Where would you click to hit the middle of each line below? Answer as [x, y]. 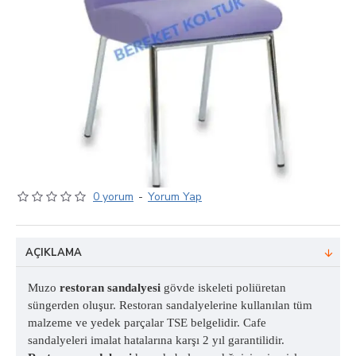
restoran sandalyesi [110, 288]
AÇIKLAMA [54, 253]
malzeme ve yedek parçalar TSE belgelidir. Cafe [147, 323]
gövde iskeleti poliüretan [223, 288]
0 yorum [113, 197]
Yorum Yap [175, 197]
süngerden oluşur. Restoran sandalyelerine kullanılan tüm [170, 305]
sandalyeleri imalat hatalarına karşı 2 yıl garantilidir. [156, 340]
